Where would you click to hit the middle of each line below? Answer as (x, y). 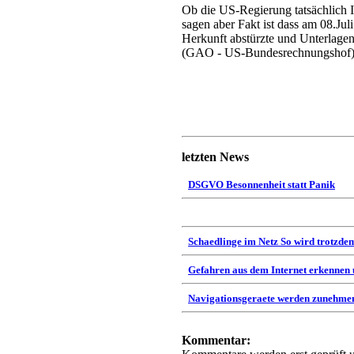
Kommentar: (216, 340)
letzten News (215, 157)
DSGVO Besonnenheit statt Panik (262, 185)
